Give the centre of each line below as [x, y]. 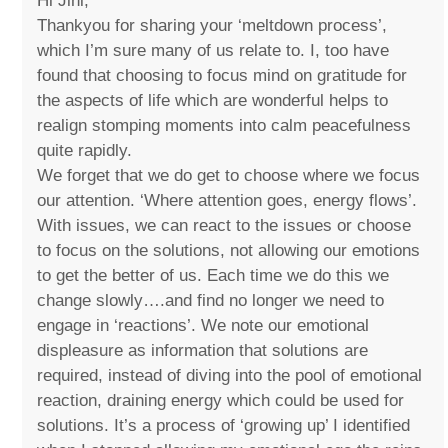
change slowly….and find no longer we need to [211, 301]
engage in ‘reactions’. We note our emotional [203, 326]
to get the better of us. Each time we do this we [213, 276]
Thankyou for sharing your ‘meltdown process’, [212, 26]
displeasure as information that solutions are [203, 351]
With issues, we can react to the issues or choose [224, 226]
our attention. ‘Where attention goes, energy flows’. [227, 201]
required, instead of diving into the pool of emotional [230, 376]
